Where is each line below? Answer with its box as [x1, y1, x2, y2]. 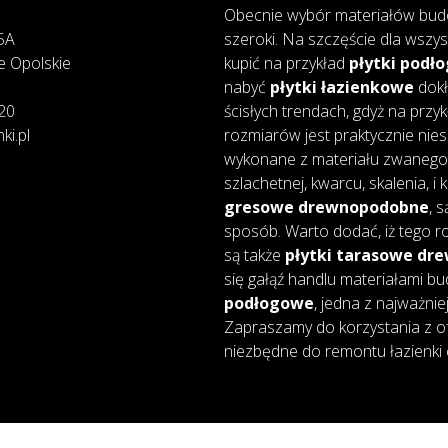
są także [223, 243, 285, 266]
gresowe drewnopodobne [223, 195, 429, 218]
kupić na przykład [223, 51, 349, 74]
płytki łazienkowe [269, 75, 414, 98]
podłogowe [223, 291, 314, 314]
